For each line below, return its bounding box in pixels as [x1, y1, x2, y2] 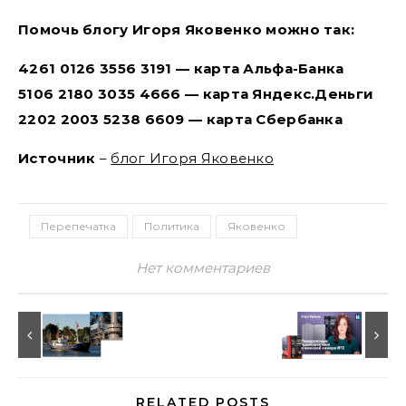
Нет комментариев [136, 259, 270, 276]
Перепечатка [41, 219, 116, 233]
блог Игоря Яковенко [111, 150, 275, 167]
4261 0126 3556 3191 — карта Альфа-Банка [18, 60, 344, 77]
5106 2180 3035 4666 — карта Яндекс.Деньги [18, 85, 374, 102]
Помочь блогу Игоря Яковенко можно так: [18, 21, 355, 38]
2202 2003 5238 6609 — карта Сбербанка [18, 111, 343, 128]
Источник [18, 150, 96, 167]
